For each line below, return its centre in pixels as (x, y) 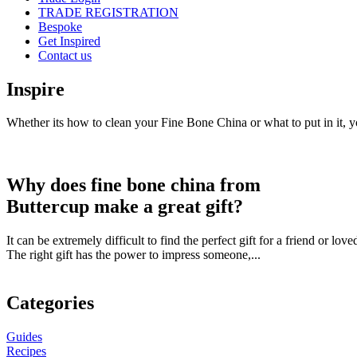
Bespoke (60, 26)
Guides (24, 337)
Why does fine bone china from (133, 185)
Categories (50, 303)
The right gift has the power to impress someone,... (133, 255)
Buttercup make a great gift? (125, 207)
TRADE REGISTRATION (108, 12)
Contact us (65, 55)
